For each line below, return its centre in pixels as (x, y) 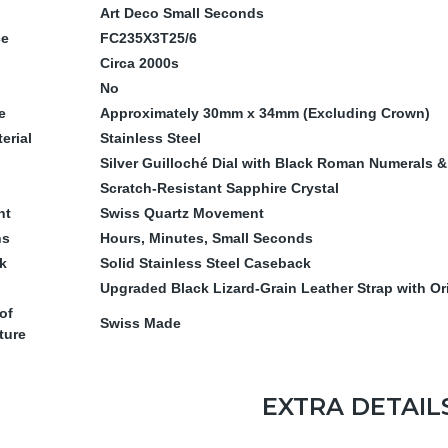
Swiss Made (140, 323)
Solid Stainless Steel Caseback (205, 263)
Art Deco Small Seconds (182, 13)
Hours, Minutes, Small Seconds (206, 238)
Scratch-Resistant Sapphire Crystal (219, 188)
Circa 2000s (139, 63)
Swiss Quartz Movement (182, 213)
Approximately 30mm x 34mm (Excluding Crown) (265, 113)
